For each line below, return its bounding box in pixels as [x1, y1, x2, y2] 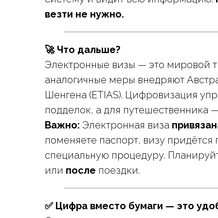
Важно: [45, 119, 80, 131]
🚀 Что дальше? [45, 44, 120, 55]
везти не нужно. [45, 8, 124, 20]
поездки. [96, 164, 140, 176]
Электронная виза [80, 119, 172, 131]
